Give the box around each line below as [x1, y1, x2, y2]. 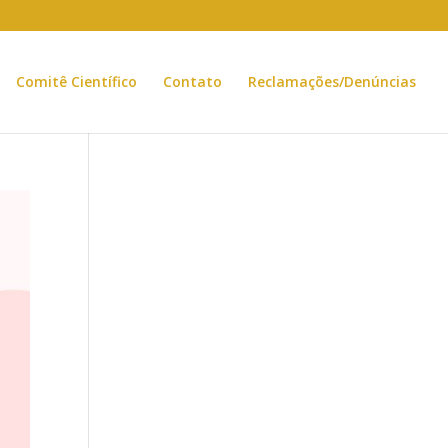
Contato [163, 72, 222, 91]
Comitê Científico [16, 72, 137, 91]
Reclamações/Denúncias [248, 72, 416, 91]
